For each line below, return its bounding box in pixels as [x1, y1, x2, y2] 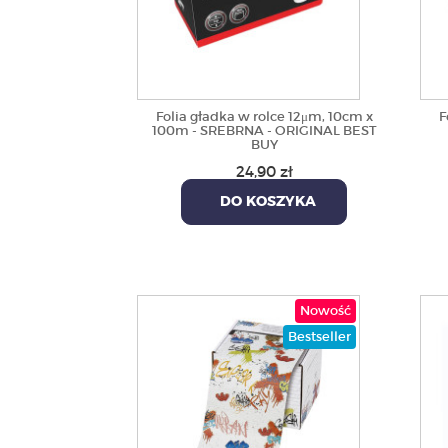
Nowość [299, 302, 351, 319]
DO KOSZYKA [212, 195, 317, 209]
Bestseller [287, 328, 351, 345]
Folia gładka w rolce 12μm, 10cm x [155, 108, 373, 125]
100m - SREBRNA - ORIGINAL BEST [151, 122, 377, 139]
